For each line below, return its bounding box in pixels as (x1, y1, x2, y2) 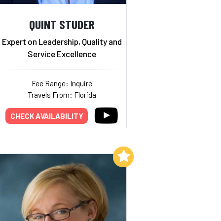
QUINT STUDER (29, 16, 95, 32)
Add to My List (62, 151, 111, 160)
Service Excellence (27, 49, 96, 59)
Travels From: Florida (27, 90, 96, 100)
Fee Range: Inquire (31, 78, 92, 88)
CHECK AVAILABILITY (10, 111, 83, 121)
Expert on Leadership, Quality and (1, 37, 122, 47)
